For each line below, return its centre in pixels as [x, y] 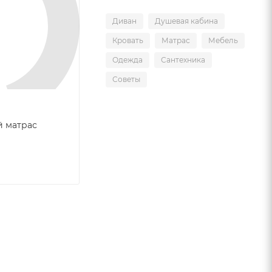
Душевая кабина [186, 21]
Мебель [223, 40]
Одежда [127, 60]
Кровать [128, 40]
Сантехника [183, 60]
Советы [126, 79]
